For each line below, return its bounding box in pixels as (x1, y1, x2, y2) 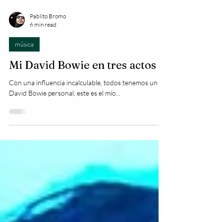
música (15, 79, 34, 89)
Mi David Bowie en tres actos (9, 98, 156, 111)
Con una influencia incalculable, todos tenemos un (9, 118, 158, 126)
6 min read (30, 60, 56, 68)
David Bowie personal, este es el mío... (9, 128, 120, 137)
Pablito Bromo (30, 52, 66, 59)
